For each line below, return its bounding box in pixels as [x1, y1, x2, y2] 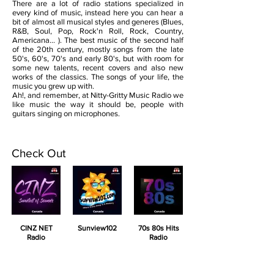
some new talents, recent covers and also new [12, 63, 183, 72]
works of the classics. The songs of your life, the [12, 72, 183, 81]
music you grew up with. [12, 81, 94, 91]
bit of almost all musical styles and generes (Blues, [12, 17, 183, 26]
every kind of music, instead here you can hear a [12, 8, 183, 17]
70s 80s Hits [138, 224, 179, 232]
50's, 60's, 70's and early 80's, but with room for [12, 54, 183, 63]
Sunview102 [78, 224, 117, 232]
